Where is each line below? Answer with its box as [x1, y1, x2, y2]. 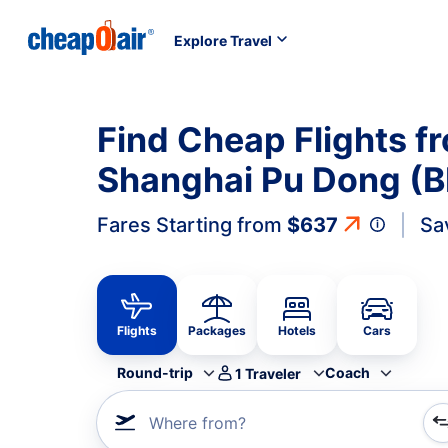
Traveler [245, 364, 301, 382]
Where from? [149, 413, 246, 433]
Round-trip [117, 364, 193, 381]
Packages [188, 323, 246, 338]
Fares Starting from [97, 213, 287, 237]
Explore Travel [174, 31, 272, 49]
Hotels [278, 323, 316, 338]
